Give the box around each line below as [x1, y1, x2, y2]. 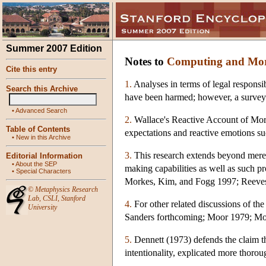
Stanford [61, 194, 85, 202]
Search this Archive [6, 84, 78, 93]
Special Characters [16, 167, 71, 175]
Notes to [125, 55, 167, 68]
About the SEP [15, 160, 57, 167]
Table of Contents [6, 125, 70, 134]
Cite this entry [6, 65, 57, 74]
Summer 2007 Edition [6, 43, 102, 53]
